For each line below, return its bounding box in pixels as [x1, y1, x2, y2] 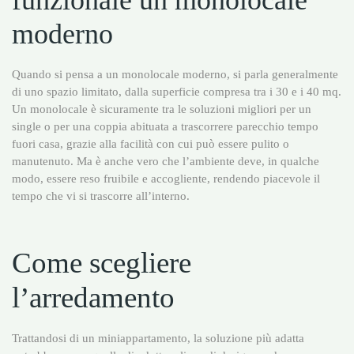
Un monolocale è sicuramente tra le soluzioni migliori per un [12, 101, 311, 115]
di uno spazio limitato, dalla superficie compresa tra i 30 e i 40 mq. [12, 84, 341, 98]
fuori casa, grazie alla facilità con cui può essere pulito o [12, 136, 289, 150]
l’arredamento [12, 281, 175, 314]
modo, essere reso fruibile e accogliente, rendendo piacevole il [12, 171, 320, 185]
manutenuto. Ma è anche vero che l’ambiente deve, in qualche [12, 153, 319, 168]
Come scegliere [12, 246, 191, 279]
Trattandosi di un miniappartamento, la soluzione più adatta [12, 331, 304, 345]
